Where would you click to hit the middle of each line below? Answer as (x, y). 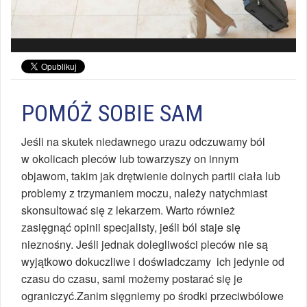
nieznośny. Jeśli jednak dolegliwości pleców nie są (145, 245)
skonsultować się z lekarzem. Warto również (128, 210)
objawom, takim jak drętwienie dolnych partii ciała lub (151, 176)
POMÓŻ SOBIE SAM (112, 113)
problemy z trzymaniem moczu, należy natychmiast (144, 193)
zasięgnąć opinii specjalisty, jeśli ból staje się (131, 228)
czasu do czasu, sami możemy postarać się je (132, 279)
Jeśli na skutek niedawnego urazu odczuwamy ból (143, 142)
